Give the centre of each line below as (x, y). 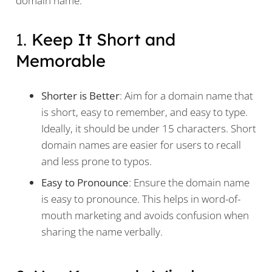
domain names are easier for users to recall (141, 144)
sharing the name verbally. (102, 232)
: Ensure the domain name (189, 183)
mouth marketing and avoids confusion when (145, 216)
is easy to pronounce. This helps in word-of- (141, 199)
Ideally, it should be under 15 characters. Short (149, 128)
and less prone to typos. (97, 161)
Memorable (60, 61)
